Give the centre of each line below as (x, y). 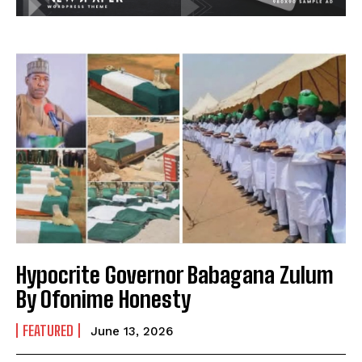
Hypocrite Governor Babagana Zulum (175, 275)
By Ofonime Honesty (103, 299)
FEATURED (48, 331)
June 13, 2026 (132, 332)
